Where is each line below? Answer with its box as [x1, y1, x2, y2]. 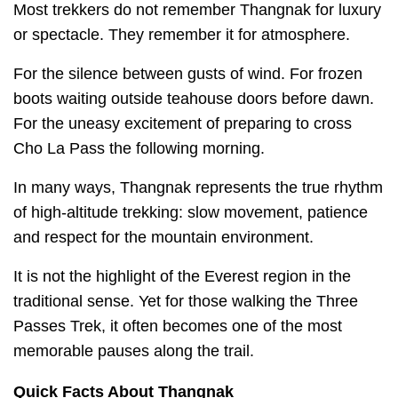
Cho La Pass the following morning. [13, 139, 265, 157]
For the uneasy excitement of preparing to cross [13, 115, 352, 132]
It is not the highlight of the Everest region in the [13, 267, 351, 285]
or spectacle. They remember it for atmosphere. [13, 26, 350, 44]
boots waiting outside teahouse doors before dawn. [13, 90, 374, 107]
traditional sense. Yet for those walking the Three [13, 292, 358, 310]
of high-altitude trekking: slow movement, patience [13, 203, 368, 221]
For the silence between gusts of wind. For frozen [13, 65, 362, 83]
